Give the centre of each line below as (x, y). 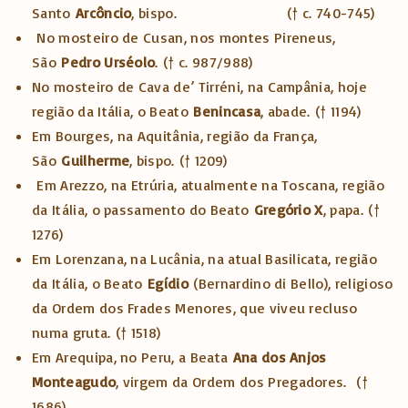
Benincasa (227, 112)
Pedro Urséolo (108, 62)
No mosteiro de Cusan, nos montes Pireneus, (186, 38)
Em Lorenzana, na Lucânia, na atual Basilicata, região (204, 259)
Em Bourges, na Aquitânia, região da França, (175, 136)
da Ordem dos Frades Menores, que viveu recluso (195, 308)
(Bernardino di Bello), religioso (291, 284)
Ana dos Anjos (280, 357)
